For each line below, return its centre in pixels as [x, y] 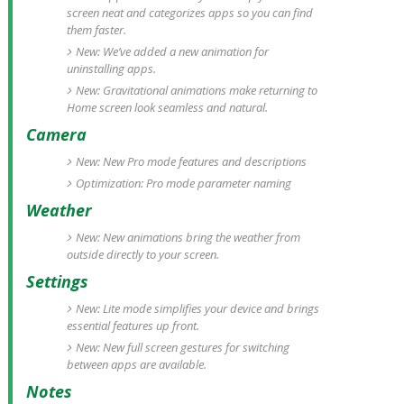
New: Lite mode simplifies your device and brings [197, 308]
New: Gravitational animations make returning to [196, 90]
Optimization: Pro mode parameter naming [183, 183]
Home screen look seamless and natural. [167, 107]
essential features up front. [133, 326]
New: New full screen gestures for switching [182, 347]
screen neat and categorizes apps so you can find [189, 13]
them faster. [96, 30]
